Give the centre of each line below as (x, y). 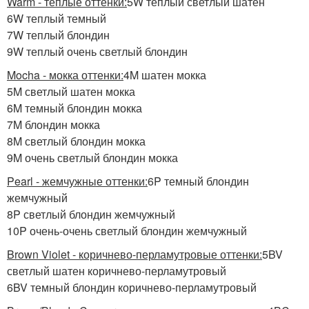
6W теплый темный (57, 18)
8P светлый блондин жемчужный (91, 214)
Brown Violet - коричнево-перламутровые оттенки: (134, 254)
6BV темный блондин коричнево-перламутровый (132, 287)
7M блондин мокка (53, 124)
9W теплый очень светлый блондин (97, 51)
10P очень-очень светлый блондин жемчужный (127, 231)
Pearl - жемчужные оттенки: (77, 181)
